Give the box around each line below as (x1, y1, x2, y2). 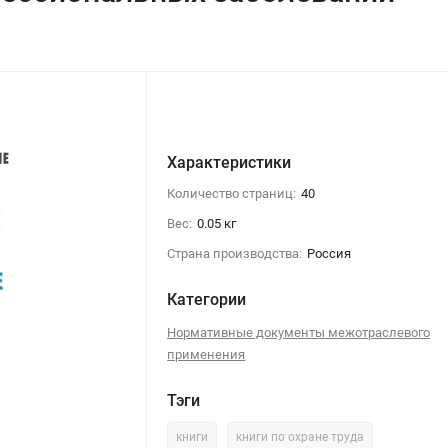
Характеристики (167, 152, 292, 172)
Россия (307, 245, 352, 261)
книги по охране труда (236, 429, 365, 444)
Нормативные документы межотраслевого (167, 324, 431, 340)
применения (167, 346, 246, 362)
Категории (167, 289, 247, 309)
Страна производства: (167, 245, 303, 261)
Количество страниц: (167, 185, 297, 201)
